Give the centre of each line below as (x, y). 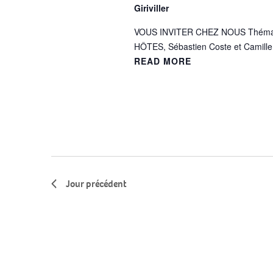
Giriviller (151, 8)
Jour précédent (96, 183)
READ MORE (162, 61)
